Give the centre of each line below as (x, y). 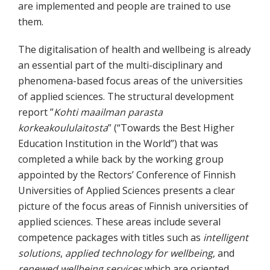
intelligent (226, 238)
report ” (36, 112)
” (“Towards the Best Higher (171, 128)
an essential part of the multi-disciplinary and (120, 65)
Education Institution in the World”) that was (118, 144)
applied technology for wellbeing (139, 253)
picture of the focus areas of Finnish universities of (133, 206)
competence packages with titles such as (111, 238)
